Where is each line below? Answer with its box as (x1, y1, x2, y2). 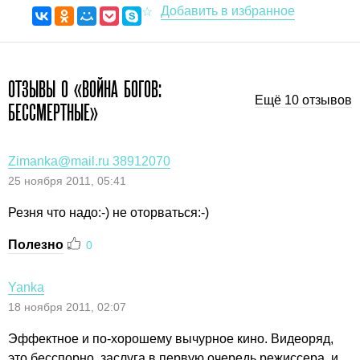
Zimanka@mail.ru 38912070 (8, 153, 170, 168)
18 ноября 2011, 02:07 (8, 300, 126, 313)
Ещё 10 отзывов (255, 93, 352, 108)
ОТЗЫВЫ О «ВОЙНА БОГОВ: (8, 76, 162, 102)
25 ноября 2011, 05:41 (8, 174, 126, 187)
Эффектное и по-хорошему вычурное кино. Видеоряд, (8, 331, 333, 346)
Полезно (8, 237, 63, 252)
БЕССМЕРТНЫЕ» (8, 99, 98, 125)
